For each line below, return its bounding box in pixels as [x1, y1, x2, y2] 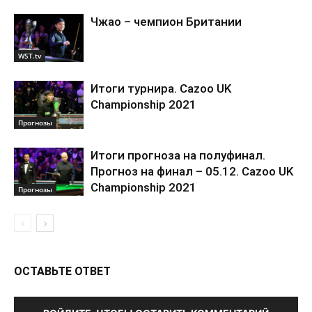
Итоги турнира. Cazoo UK [91, 81, 231, 96]
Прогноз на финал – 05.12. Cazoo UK [91, 164, 293, 179]
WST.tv [18, 51, 41, 61]
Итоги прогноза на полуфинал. [91, 148, 265, 163]
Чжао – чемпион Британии [91, 15, 242, 29]
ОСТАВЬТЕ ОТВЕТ [14, 265, 111, 279]
